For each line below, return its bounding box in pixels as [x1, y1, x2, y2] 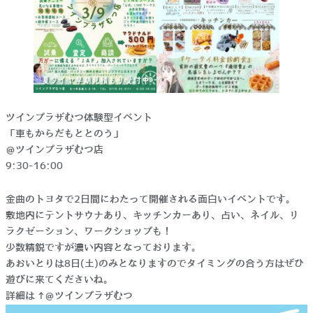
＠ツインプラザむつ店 [6, 145, 103, 156]
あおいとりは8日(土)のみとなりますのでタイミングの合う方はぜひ [6, 259, 304, 270]
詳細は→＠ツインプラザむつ [6, 291, 133, 303]
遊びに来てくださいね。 [6, 275, 113, 286]
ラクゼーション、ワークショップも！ [6, 226, 172, 238]
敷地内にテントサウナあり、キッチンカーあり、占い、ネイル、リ [6, 210, 299, 222]
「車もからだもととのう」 [6, 129, 123, 140]
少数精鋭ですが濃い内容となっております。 [6, 242, 201, 254]
